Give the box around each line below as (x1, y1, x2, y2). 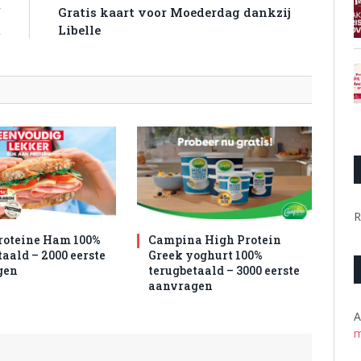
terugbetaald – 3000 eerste (148, 263, 301, 279)
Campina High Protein (148, 232, 282, 248)
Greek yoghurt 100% (148, 247, 263, 263)
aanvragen (148, 278, 214, 294)
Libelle (58, 22, 101, 39)
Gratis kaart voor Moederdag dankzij (58, 4, 291, 21)
